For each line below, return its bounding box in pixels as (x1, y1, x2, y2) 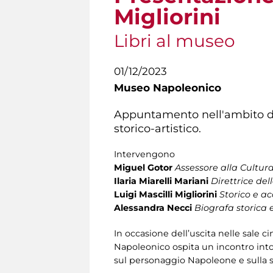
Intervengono (114, 148, 175, 160)
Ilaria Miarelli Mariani (114, 175, 208, 186)
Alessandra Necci (114, 202, 192, 213)
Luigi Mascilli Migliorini (114, 188, 217, 200)
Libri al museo (114, 30, 235, 51)
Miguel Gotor (114, 161, 172, 173)
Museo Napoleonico (114, 82, 221, 94)
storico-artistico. (114, 121, 201, 135)
